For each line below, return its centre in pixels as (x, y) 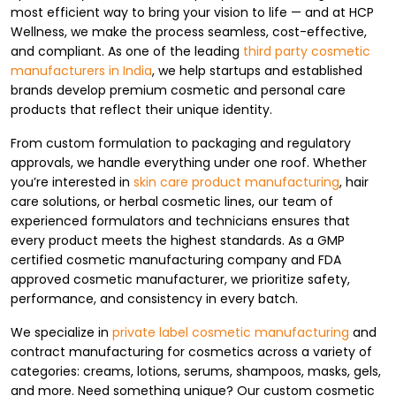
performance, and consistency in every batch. (154, 299)
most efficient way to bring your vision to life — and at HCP (192, 13)
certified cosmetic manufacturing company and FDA (176, 260)
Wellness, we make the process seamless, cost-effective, (189, 32)
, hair (354, 183)
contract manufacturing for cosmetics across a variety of (191, 352)
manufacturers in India (81, 71)
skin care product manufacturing (236, 183)
